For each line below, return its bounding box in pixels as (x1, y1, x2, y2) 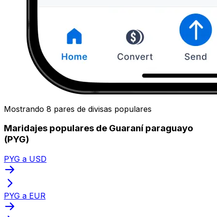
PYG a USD (4, 154, 46, 164)
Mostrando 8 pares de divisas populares (4, 104, 152, 114)
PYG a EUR (4, 190, 46, 201)
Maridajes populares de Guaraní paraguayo (4, 123, 193, 134)
